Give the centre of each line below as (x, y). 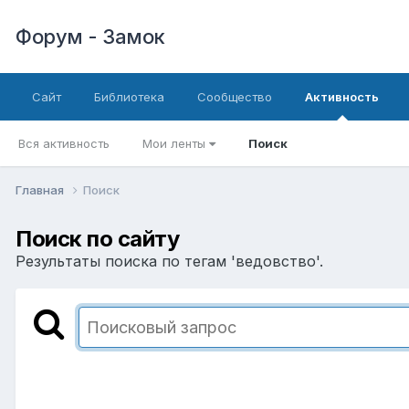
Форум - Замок (90, 37)
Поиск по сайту (98, 238)
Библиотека (129, 97)
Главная (41, 189)
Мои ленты (176, 143)
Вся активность (64, 143)
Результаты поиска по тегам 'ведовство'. (169, 261)
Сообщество (235, 97)
